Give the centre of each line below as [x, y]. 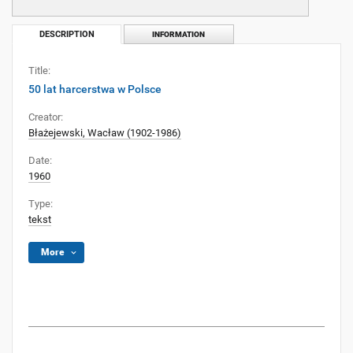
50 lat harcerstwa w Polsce [95, 89]
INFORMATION [179, 34]
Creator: [46, 117]
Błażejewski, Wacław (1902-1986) [105, 133]
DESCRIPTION [67, 34]
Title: [39, 71]
